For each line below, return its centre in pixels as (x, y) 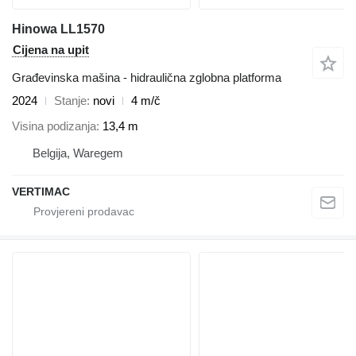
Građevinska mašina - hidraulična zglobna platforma (147, 77)
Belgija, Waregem (78, 153)
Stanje (70, 100)
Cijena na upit (51, 49)
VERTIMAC (41, 192)
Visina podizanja (54, 126)
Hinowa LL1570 (58, 29)
